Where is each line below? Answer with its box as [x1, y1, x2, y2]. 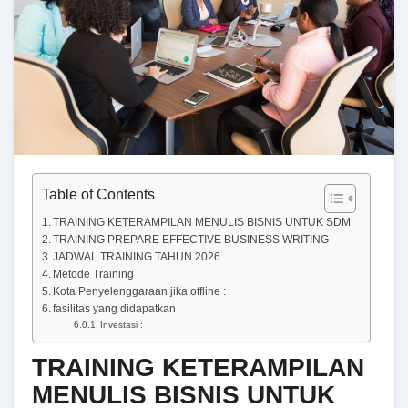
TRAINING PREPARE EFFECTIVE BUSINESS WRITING [53, 232, 330, 245]
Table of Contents [42, 186, 155, 202]
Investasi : [100, 319, 144, 330]
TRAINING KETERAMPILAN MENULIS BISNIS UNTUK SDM [53, 215, 352, 228]
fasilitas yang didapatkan [53, 301, 177, 314]
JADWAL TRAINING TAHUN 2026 [53, 250, 221, 262]
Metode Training [53, 267, 135, 280]
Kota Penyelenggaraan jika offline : [53, 284, 227, 297]
